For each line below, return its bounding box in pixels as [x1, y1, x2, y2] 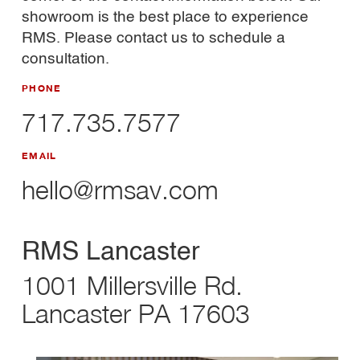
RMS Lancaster [21, 239, 200, 266]
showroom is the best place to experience [21, 9, 309, 25]
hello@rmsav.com [21, 174, 219, 206]
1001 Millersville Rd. [21, 270, 243, 301]
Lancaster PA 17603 [21, 298, 250, 329]
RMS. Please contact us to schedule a [21, 30, 285, 46]
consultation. [21, 51, 109, 67]
